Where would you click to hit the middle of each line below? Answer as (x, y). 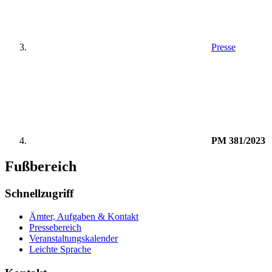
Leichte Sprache (60, 250)
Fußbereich (41, 166)
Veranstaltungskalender (73, 239)
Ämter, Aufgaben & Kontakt (84, 217)
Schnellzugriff (39, 193)
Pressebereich (55, 228)
